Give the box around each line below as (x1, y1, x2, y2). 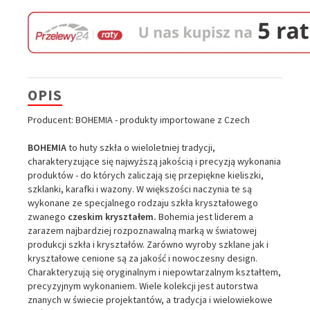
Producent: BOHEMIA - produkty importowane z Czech (28, 113, 250, 126)
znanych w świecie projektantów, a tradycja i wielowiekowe (28, 293, 273, 306)
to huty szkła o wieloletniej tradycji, (66, 140, 215, 154)
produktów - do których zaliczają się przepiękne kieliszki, (28, 168, 264, 181)
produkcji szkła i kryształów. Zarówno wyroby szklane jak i (28, 237, 268, 250)
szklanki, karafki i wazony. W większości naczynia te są (28, 182, 252, 195)
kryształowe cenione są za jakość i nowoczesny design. (28, 251, 257, 264)
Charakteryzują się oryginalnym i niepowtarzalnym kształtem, (28, 265, 281, 278)
